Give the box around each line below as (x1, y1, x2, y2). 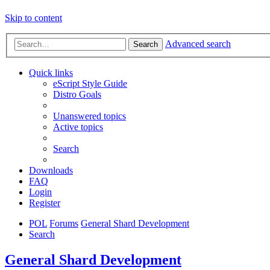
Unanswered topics (53, 111, 126, 122)
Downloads (29, 165, 73, 176)
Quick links (29, 67, 73, 78)
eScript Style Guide (53, 78, 127, 89)
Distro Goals (53, 89, 101, 100)
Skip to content (5, 13, 62, 24)
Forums (49, 218, 78, 229)
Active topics (53, 122, 103, 133)
